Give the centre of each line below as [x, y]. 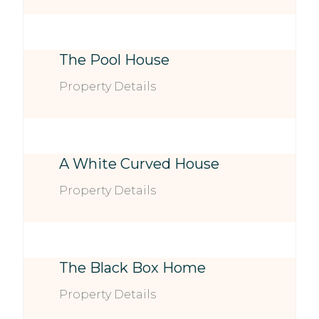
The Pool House [115, 59]
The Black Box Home [133, 267]
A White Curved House [140, 163]
